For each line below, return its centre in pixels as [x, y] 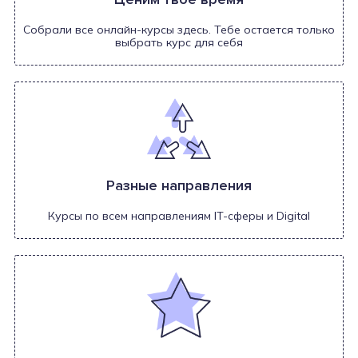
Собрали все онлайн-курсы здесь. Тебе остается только [179, 29]
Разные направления [179, 186]
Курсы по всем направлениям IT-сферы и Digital [179, 216]
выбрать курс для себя [179, 42]
